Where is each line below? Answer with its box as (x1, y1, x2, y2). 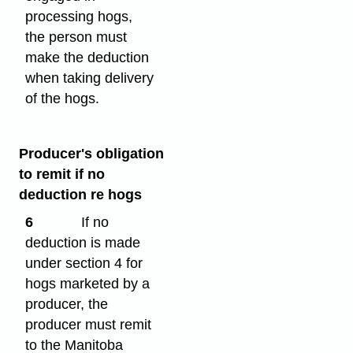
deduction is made (25, 235, 141, 251)
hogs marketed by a (25, 276, 150, 292)
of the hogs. (25, 91, 100, 107)
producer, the (25, 296, 109, 313)
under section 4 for (25, 255, 143, 272)
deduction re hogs (18, 187, 142, 203)
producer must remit (25, 317, 152, 333)
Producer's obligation (18, 146, 164, 162)
